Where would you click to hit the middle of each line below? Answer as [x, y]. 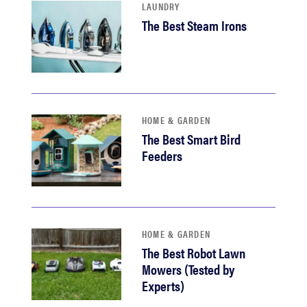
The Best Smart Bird [191, 139]
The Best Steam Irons [194, 25]
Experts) [163, 285]
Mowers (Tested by [188, 269]
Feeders [162, 155]
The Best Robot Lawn [193, 253]
